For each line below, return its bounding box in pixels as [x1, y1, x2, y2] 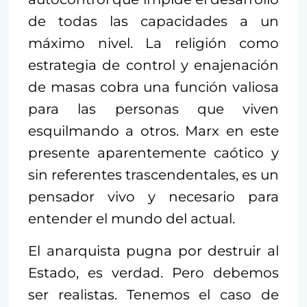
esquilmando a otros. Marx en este [28, 122, 279, 139]
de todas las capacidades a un [28, 12, 279, 29]
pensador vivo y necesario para [28, 188, 279, 205]
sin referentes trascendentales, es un [28, 166, 279, 183]
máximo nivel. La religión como [28, 34, 279, 51]
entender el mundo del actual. [28, 210, 235, 227]
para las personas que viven [28, 100, 279, 117]
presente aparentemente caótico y [28, 144, 279, 161]
